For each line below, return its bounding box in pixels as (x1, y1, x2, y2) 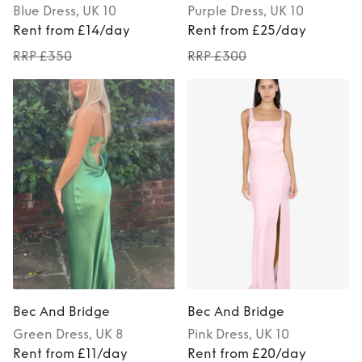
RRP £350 (13, 48, 72, 65)
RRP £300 (187, 48, 246, 65)
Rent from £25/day (187, 23, 306, 39)
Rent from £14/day (13, 23, 130, 39)
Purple (187, 3, 227, 19)
